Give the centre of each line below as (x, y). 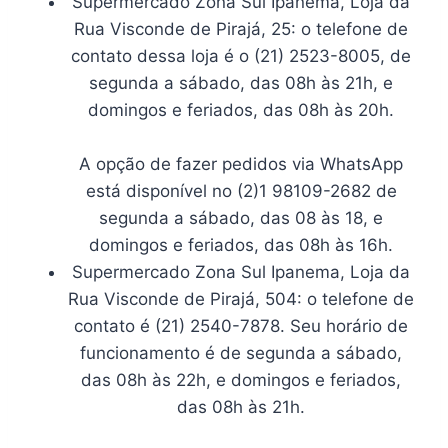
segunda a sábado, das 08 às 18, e (241, 217)
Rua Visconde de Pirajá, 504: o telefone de (241, 298)
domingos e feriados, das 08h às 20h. (241, 109)
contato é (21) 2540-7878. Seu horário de (241, 325)
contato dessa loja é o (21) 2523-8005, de (241, 55)
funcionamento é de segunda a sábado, (241, 352)
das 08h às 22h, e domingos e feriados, (241, 379)
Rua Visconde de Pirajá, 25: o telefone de (241, 28)
